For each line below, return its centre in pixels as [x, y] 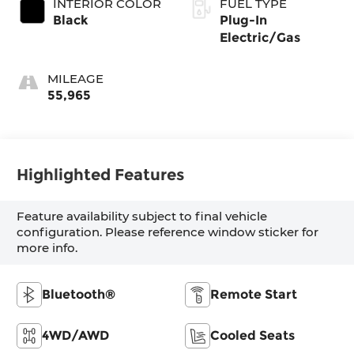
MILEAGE [76, 78]
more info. [47, 248]
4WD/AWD [76, 335]
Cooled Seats [252, 335]
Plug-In [243, 20]
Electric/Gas [260, 37]
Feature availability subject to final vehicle [142, 217]
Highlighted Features [101, 175]
